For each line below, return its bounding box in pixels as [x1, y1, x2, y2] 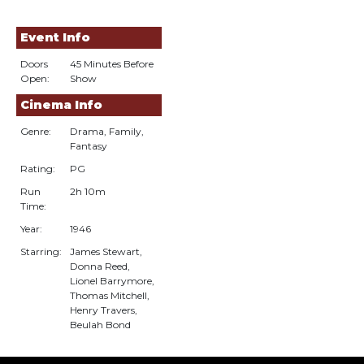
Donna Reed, [70, 260, 130, 272]
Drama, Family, [70, 125, 144, 137]
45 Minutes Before [70, 58, 154, 70]
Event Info [20, 30, 90, 45]
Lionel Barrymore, [70, 275, 154, 287]
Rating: [20, 162, 55, 175]
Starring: [20, 245, 62, 258]
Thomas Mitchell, [70, 289, 149, 301]
